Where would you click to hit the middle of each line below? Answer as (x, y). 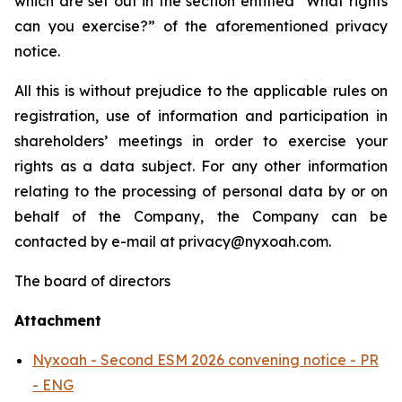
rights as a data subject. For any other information (201, 166)
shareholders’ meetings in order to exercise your (201, 141)
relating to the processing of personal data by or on (201, 191)
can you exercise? (81, 26)
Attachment (58, 320)
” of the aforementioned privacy (268, 26)
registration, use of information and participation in (201, 116)
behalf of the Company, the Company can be (201, 216)
